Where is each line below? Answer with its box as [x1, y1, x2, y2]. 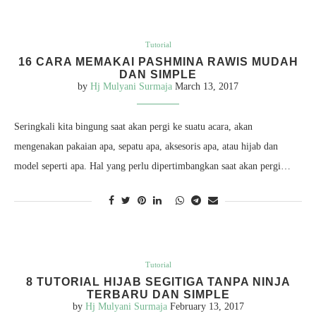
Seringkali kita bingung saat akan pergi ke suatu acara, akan [14, 121, 253, 132]
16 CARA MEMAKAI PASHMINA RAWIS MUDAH [18, 56, 298, 68]
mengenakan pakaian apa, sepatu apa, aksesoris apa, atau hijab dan [14, 141, 278, 152]
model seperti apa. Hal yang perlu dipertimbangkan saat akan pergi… [14, 161, 291, 171]
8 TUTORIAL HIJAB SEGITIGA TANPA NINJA [25, 276, 291, 288]
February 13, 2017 [169, 301, 244, 312]
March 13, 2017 [175, 81, 238, 92]
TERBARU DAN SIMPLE [86, 288, 230, 300]
